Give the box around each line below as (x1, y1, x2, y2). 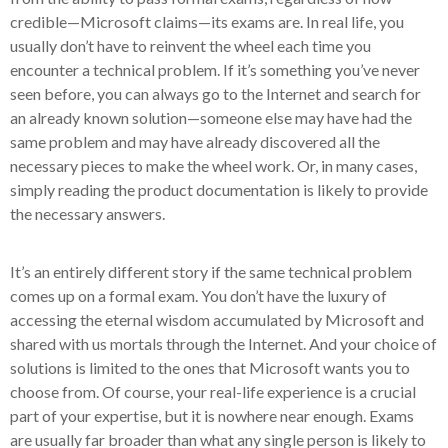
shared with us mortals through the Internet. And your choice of (10, 334, 437, 353)
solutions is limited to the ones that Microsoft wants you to (10, 358, 410, 377)
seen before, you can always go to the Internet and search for (10, 84, 421, 103)
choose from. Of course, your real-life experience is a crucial (10, 382, 416, 401)
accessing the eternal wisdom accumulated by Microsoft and (10, 310, 424, 329)
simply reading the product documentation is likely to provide (10, 180, 428, 199)
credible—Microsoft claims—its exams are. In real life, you (10, 12, 404, 31)
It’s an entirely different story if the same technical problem (10, 262, 412, 281)
